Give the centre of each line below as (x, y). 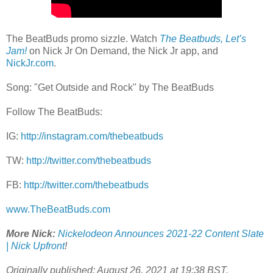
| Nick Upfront (35, 246)
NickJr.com (30, 63)
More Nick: (31, 233)
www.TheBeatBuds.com (58, 209)
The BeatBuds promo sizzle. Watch (83, 38)
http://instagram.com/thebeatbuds (92, 136)
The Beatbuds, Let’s (203, 38)
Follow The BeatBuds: (54, 112)
